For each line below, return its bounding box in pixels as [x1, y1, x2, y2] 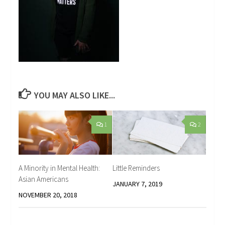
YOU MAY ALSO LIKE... [34, 89, 116, 101]
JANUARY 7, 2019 [113, 179, 162, 188]
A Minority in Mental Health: [19, 163, 100, 173]
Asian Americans [19, 174, 69, 184]
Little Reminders [113, 163, 160, 173]
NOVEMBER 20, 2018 [19, 190, 78, 199]
